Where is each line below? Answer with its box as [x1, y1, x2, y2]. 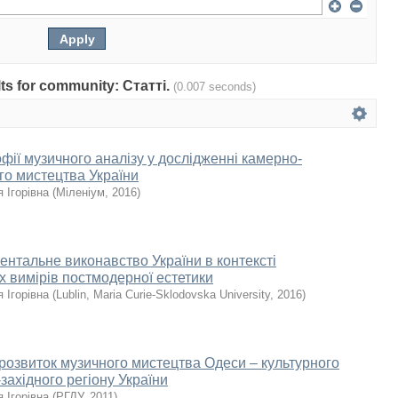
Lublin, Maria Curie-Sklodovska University [56, 288, 270, 301]
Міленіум [56, 186, 105, 199]
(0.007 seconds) [173, 80, 256, 93]
